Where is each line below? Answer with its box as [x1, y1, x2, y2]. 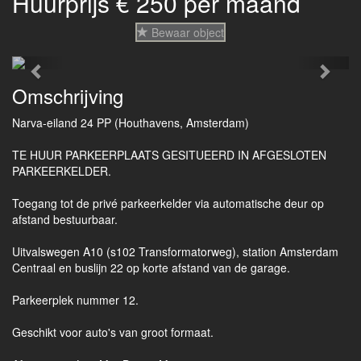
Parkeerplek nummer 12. [12, 292, 139, 308]
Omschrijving [12, 81, 123, 110]
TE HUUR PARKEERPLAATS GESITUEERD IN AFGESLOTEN [12, 147, 326, 163]
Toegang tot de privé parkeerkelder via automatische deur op [12, 195, 324, 211]
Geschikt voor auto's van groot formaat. [12, 324, 214, 340]
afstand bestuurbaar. [12, 211, 118, 227]
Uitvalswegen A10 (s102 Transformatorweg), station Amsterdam [12, 243, 338, 259]
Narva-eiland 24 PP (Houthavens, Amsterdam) [12, 114, 249, 131]
